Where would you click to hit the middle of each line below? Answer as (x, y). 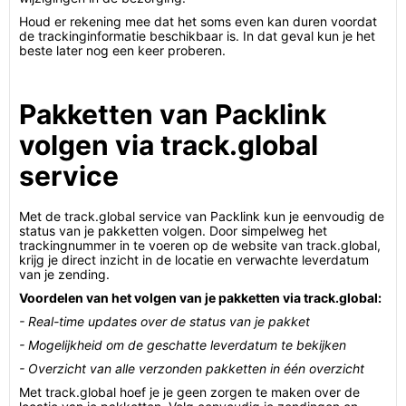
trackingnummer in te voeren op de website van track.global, (200, 245)
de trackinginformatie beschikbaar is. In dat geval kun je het (197, 36)
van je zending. (64, 274)
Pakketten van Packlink (173, 114)
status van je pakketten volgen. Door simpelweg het (173, 231)
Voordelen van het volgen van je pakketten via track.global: (200, 298)
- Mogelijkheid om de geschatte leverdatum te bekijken (183, 345)
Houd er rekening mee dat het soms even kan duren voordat (198, 21)
